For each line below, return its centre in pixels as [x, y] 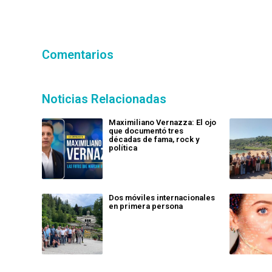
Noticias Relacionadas [104, 99]
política [123, 148]
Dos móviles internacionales [162, 198]
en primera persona [146, 206]
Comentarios [78, 55]
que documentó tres [146, 131]
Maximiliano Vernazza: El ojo [162, 123]
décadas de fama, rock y [154, 140]
